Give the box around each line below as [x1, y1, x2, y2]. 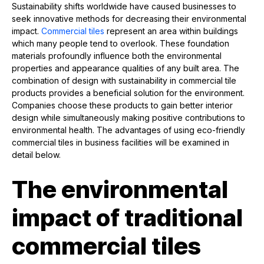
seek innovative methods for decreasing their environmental [12, 14, 246, 24]
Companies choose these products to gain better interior [12, 100, 233, 111]
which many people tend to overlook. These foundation [12, 38, 229, 49]
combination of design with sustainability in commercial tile [12, 75, 236, 86]
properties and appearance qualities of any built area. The [12, 63, 239, 74]
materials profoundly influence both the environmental [12, 51, 222, 61]
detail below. [12, 150, 61, 160]
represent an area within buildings [104, 26, 238, 37]
